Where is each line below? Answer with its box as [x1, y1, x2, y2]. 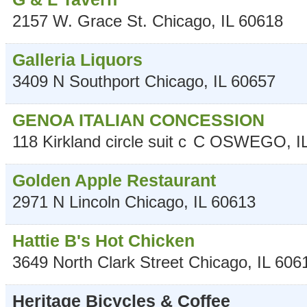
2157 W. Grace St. [12, 11, 147, 30]
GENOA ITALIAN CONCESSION [12, 110, 265, 130]
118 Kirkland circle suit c [12, 132, 186, 151]
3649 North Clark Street [12, 252, 184, 271]
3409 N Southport [12, 71, 140, 90]
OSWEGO [210, 132, 286, 151]
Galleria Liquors [12, 49, 143, 69]
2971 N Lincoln [12, 192, 120, 211]
